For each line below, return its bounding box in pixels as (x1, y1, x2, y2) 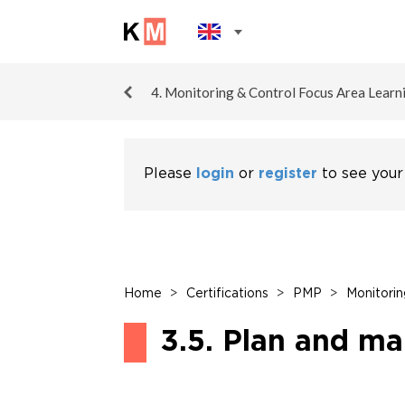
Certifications (186, 288, 268, 299)
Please (144, 167, 196, 181)
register (259, 167, 317, 181)
